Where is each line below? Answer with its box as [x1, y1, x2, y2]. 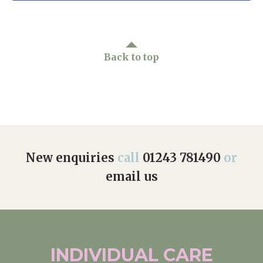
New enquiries [26, 150, 114, 165]
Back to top [104, 51, 159, 63]
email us [105, 169, 158, 184]
